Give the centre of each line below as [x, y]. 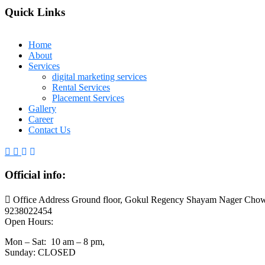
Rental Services [81, 87]
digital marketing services [99, 76]
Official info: [35, 175]
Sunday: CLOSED [40, 253]
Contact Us [49, 130]
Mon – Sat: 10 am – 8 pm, [55, 242]
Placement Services [88, 98]
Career [41, 119]
